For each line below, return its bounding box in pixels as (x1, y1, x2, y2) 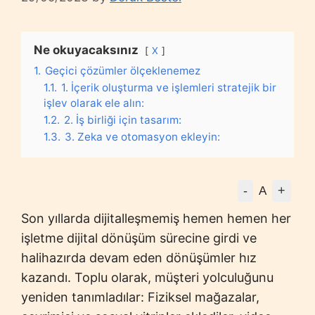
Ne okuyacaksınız (34, 42, 139, 57)
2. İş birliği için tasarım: (64, 112, 181, 127)
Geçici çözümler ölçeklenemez (45, 63, 200, 77)
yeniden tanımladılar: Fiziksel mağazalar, (21, 289, 259, 304)
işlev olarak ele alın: (44, 96, 144, 110)
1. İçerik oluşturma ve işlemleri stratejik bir (61, 80, 276, 94)
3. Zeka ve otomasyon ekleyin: (65, 129, 220, 143)
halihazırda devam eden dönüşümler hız (21, 250, 257, 265)
